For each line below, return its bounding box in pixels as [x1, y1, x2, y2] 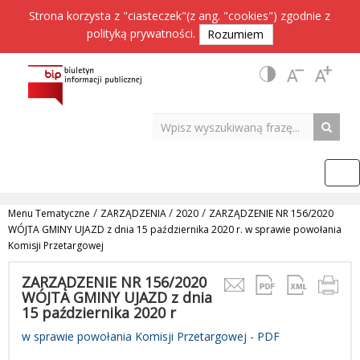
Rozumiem [207, 27, 264, 42]
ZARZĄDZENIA [100, 207, 169, 220]
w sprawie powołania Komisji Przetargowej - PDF [22, 329, 280, 344]
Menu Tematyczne [8, 207, 90, 220]
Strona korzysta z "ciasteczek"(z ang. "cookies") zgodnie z [29, 8, 331, 23]
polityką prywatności [87, 25, 194, 41]
